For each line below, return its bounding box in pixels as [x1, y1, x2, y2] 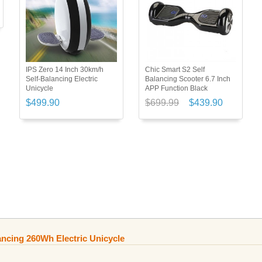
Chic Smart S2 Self [145, 65, 205, 74]
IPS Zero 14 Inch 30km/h [25, 65, 104, 74]
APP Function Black [145, 84, 208, 92]
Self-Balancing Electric [25, 74, 98, 83]
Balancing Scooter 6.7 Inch [145, 74, 231, 83]
